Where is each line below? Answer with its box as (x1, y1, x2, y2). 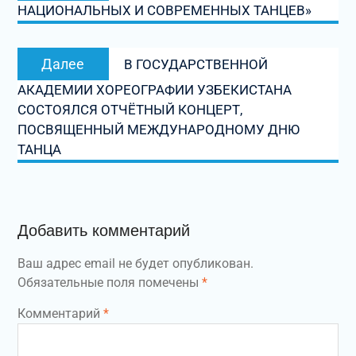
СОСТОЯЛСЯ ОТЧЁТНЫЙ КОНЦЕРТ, (17, 102, 242, 118)
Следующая (122, 48, 189, 64)
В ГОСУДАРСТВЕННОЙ (123, 56, 268, 73)
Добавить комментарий (17, 222, 190, 240)
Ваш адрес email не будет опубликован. (17, 256, 253, 272)
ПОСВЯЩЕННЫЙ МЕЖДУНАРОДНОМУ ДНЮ (17, 122, 300, 138)
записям (16, 7, 83, 28)
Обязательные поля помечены (17, 275, 202, 291)
